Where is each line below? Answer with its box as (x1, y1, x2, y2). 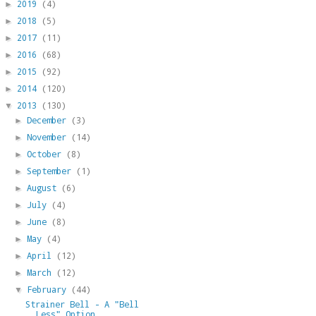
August (27, 181, 62, 193)
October (27, 147, 67, 159)
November (27, 130, 72, 142)
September (27, 164, 77, 176)
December (27, 114, 72, 126)
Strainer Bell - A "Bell (25, 298, 139, 310)
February (27, 283, 72, 295)
